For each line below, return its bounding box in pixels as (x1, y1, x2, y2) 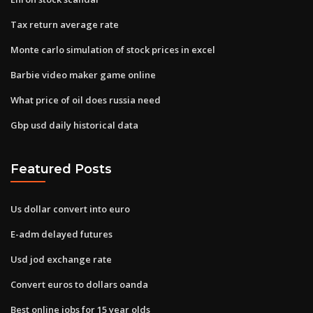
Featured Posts (10, 161, 112, 177)
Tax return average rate (10, 17, 119, 31)
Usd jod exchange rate (10, 252, 112, 265)
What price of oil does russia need (10, 93, 161, 106)
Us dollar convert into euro (10, 202, 130, 215)
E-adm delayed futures (10, 227, 112, 240)
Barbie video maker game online (10, 68, 156, 81)
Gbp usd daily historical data (10, 118, 138, 131)
